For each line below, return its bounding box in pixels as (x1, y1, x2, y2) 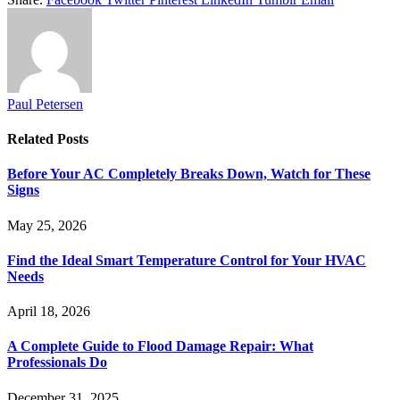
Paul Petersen (7, 96, 83, 112)
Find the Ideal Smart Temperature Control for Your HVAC (7, 252, 366, 268)
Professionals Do (7, 354, 107, 371)
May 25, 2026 (7, 217, 87, 233)
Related (7, 131, 57, 147)
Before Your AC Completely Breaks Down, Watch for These (7, 166, 371, 182)
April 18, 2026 (7, 304, 90, 320)
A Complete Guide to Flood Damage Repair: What (7, 338, 313, 354)
